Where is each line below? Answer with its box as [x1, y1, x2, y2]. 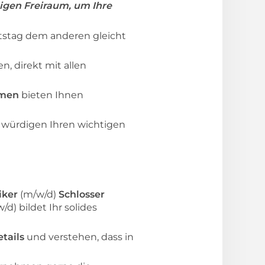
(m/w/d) [18, 188, 59, 200]
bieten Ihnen [19, 89, 83, 101]
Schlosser [59, 188, 105, 200]
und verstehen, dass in [24, 231, 134, 243]
